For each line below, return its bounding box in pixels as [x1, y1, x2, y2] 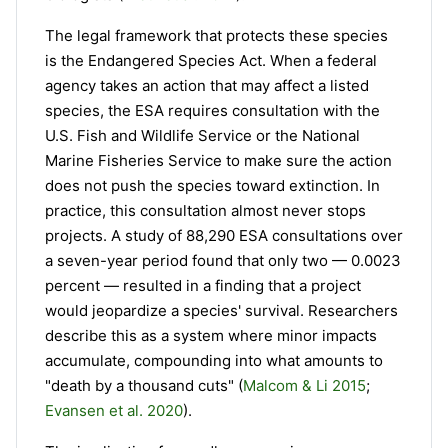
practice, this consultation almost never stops [45, 201, 366, 220]
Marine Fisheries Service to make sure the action [45, 151, 392, 170]
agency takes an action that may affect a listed [45, 76, 369, 95]
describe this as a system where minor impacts [45, 326, 377, 345]
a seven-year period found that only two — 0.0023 [45, 251, 401, 270]
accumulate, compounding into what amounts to [45, 351, 383, 370]
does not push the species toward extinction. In [45, 176, 380, 195]
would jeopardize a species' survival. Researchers [45, 301, 398, 320]
